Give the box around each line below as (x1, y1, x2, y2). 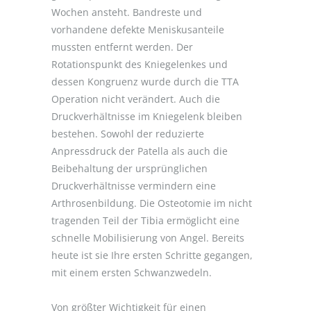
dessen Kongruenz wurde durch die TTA (51, 74, 239, 88)
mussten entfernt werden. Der (51, 40, 193, 53)
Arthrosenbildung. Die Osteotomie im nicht (51, 196, 252, 210)
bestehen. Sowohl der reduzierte (51, 126, 204, 140)
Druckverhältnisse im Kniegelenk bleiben (51, 109, 242, 123)
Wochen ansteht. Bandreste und (51, 5, 202, 19)
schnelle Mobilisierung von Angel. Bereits (51, 230, 244, 244)
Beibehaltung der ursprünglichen (51, 161, 208, 175)
